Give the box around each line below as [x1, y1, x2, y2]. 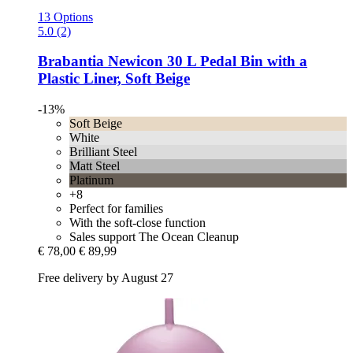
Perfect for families [69, 201, 163, 215]
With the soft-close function [69, 215, 206, 229]
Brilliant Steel [69, 144, 137, 158]
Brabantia [38, 53, 104, 70]
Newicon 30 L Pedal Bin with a [104, 53, 307, 70]
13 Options [38, 9, 93, 24]
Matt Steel [69, 158, 120, 173]
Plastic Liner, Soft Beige [38, 70, 190, 87]
